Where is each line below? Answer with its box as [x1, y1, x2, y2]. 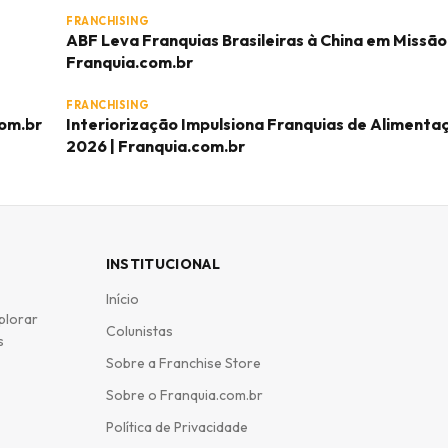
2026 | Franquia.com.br [66, 136, 245, 156]
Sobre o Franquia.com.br [105, 386, 263, 404]
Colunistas [105, 322, 173, 340]
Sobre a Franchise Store [105, 354, 261, 372]
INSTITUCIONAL [105, 255, 221, 273]
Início [105, 290, 139, 308]
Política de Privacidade [105, 418, 248, 436]
